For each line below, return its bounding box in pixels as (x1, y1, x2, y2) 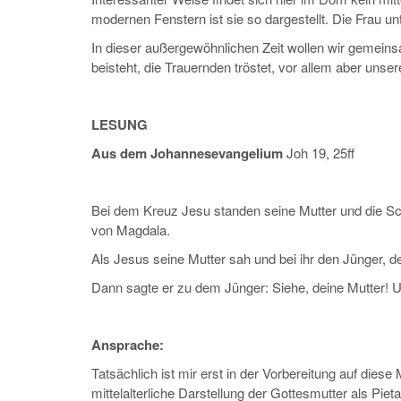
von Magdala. (91, 220, 170, 240)
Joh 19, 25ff (286, 143, 354, 163)
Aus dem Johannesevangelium (91, 143, 286, 164)
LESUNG (91, 115, 148, 135)
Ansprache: (91, 335, 164, 355)
